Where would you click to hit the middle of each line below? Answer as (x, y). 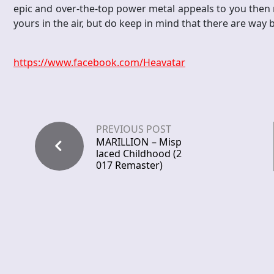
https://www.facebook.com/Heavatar (99, 63)
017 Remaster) (129, 165)
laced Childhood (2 (139, 154)
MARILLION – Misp (139, 142)
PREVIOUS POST (134, 129)
